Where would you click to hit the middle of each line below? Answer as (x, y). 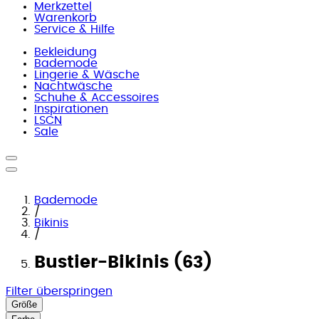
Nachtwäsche (73, 86)
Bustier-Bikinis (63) (123, 262)
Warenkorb (66, 18)
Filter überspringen (59, 291)
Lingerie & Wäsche (87, 75)
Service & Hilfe (74, 29)
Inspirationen (71, 109)
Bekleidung (66, 52)
